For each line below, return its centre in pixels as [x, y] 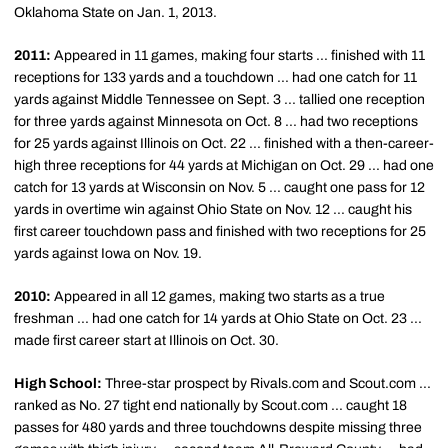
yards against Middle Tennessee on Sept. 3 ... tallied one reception [219, 99]
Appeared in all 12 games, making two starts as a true [219, 296]
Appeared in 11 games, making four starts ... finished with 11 [238, 55]
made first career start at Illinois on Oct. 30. [146, 340]
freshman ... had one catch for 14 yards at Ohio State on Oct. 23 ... [218, 318]
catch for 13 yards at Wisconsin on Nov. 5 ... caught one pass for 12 [219, 187]
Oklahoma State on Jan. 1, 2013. [115, 12]
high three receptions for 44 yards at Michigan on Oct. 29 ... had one [224, 165]
